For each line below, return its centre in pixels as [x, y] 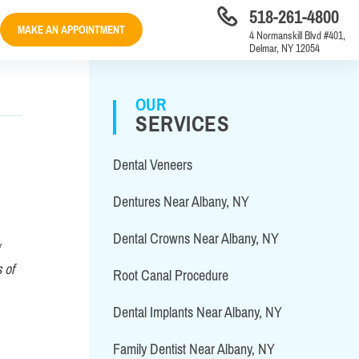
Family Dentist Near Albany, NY [194, 349]
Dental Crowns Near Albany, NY [196, 238]
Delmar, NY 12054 [284, 48]
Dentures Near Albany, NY [181, 202]
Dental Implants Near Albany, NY [198, 312]
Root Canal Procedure [171, 275]
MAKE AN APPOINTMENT [71, 29]
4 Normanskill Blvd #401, [297, 35]
